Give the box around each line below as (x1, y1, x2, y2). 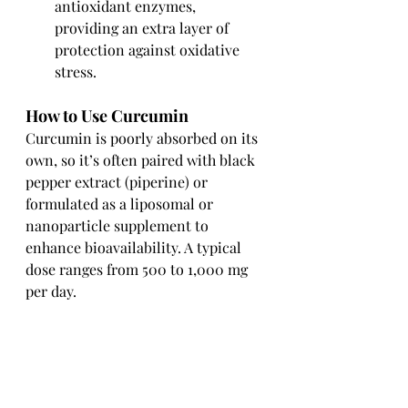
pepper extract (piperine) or (25, 172, 211, 192)
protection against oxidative (55, 40, 243, 60)
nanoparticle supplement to (25, 216, 212, 236)
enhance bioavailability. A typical (25, 238, 245, 258)
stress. (55, 62, 97, 82)
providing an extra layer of (55, 18, 232, 38)
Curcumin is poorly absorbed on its (25, 128, 261, 148)
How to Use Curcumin (25, 105, 189, 127)
